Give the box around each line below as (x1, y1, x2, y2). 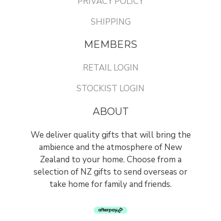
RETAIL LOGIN (82, 62, 139, 74)
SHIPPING (90, 16, 131, 28)
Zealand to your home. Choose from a (39, 154, 182, 165)
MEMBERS (84, 38, 137, 51)
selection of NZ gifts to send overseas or (34, 166, 187, 178)
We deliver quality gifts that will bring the (30, 129, 191, 141)
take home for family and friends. (49, 179, 172, 190)
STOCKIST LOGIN (76, 83, 145, 95)
